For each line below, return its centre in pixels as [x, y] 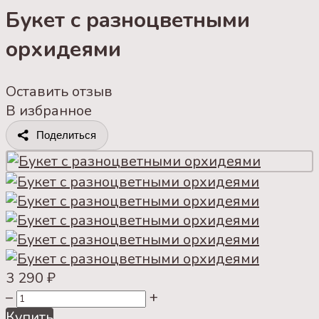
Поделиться [66, 135]
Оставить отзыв [59, 91]
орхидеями [63, 49]
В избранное [49, 110]
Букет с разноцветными [128, 20]
